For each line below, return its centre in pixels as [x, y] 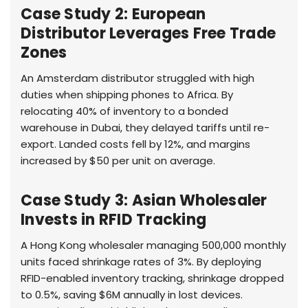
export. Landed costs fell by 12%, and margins [135, 144]
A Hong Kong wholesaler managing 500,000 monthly [153, 245]
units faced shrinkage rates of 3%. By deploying [141, 261]
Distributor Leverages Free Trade [148, 33]
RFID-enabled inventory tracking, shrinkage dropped [152, 278]
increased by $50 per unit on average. [118, 160]
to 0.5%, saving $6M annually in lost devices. [132, 294]
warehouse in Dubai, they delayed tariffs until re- [145, 127]
